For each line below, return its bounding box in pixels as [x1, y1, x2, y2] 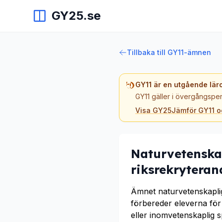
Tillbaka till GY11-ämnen [127, 48, 211, 56]
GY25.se [52, 8, 101, 23]
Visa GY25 [135, 106, 171, 114]
